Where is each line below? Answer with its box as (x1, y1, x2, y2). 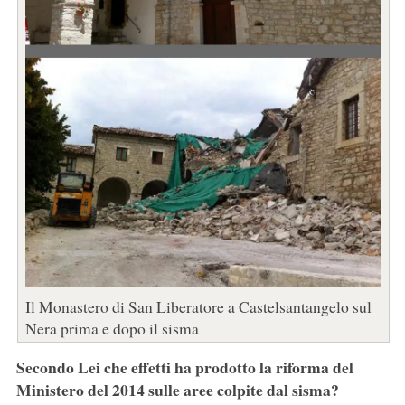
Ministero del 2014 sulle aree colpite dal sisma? (15, 378, 339, 402)
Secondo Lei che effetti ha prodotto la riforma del (15, 355, 353, 380)
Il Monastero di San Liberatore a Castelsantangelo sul (24, 296, 372, 318)
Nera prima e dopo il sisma (24, 317, 199, 340)
